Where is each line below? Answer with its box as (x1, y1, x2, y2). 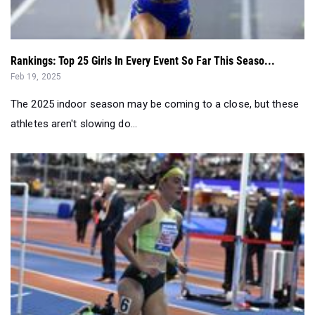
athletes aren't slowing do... (11, 117, 137, 130)
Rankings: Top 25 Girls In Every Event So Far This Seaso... (11, 54, 275, 67)
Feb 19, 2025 (11, 72, 62, 82)
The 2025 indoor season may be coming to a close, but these (11, 98, 299, 110)
